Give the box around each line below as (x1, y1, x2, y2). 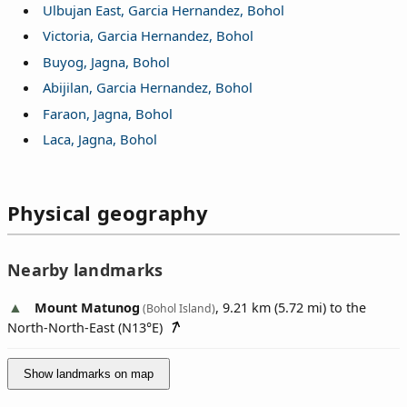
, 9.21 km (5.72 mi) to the (215, 298, 366, 316)
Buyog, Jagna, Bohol (42, 52, 170, 71)
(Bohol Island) (140, 300, 215, 316)
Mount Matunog (35, 298, 140, 316)
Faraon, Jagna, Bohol (42, 104, 173, 123)
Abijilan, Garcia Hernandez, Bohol (42, 78, 253, 97)
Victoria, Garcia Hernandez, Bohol (42, 26, 253, 45)
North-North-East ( (7, 319, 122, 337)
